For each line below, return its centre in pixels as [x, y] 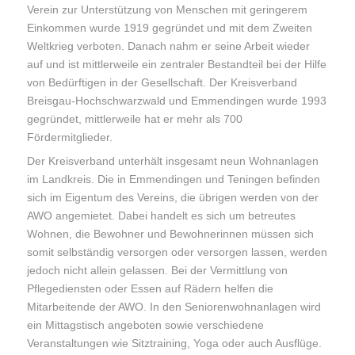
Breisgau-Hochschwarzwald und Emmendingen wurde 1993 [177, 101]
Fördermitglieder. [70, 137]
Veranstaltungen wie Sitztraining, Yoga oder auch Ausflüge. [175, 344]
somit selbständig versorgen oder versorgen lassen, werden [177, 252]
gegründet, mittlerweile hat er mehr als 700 [135, 119]
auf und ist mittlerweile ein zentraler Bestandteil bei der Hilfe [177, 65]
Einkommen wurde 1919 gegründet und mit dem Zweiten [170, 28]
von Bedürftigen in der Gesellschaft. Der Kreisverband [162, 83]
